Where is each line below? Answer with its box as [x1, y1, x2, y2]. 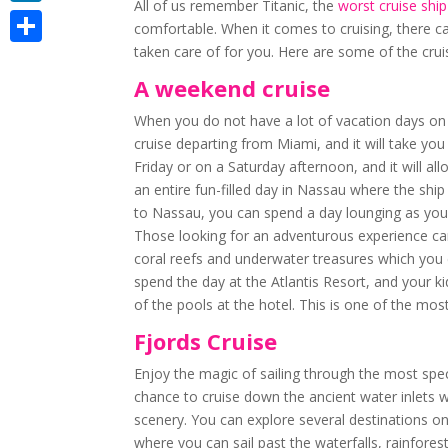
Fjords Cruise [134, 326, 284, 356]
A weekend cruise [134, 73, 331, 103]
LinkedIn [10, 8, 64, 27]
